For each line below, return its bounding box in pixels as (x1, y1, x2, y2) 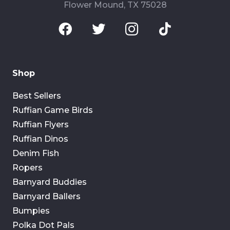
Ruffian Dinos (12, 133, 68, 144)
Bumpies (12, 205, 50, 216)
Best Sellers (12, 90, 61, 101)
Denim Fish (12, 148, 59, 158)
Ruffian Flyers (12, 119, 69, 129)
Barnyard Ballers (12, 191, 81, 201)
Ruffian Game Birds (12, 105, 93, 115)
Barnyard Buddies (12, 177, 87, 187)
